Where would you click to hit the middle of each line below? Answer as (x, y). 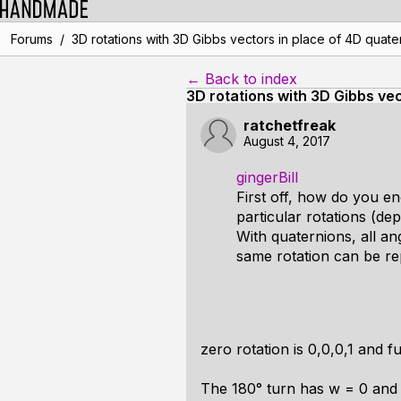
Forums (31, 39)
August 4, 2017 (287, 141)
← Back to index (242, 79)
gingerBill (267, 177)
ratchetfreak (290, 125)
